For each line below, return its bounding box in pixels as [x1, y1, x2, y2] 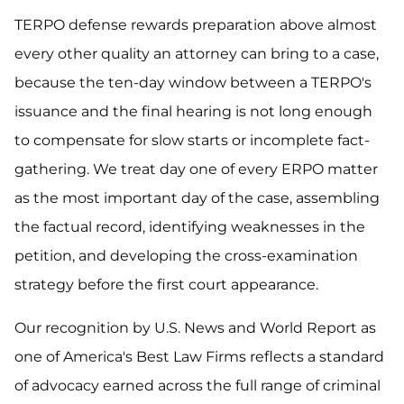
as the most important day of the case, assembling [14, 189, 380, 207]
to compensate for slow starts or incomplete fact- [14, 132, 370, 149]
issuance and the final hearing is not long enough [14, 103, 372, 120]
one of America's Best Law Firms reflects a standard [14, 348, 384, 365]
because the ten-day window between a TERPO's [14, 74, 372, 91]
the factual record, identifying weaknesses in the [14, 218, 365, 235]
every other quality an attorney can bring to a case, [14, 45, 379, 62]
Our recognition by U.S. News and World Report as [14, 319, 376, 336]
